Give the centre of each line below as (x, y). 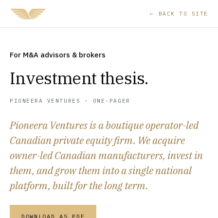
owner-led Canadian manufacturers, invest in (106, 155)
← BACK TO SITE (179, 13)
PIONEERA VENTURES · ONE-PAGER (70, 101)
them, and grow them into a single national (101, 171)
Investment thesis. (79, 78)
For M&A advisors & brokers (58, 55)
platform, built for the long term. (79, 186)
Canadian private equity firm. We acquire (97, 140)
